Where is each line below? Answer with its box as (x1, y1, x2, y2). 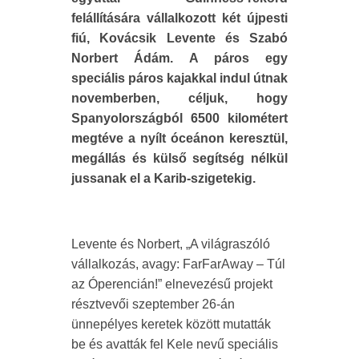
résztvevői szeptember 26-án (71, 297, 235, 312)
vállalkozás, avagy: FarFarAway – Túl (71, 257, 285, 272)
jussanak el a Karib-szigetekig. (71, 171, 256, 186)
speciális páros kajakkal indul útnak (71, 71, 288, 86)
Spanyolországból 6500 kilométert (71, 111, 288, 126)
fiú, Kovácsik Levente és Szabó (71, 31, 288, 46)
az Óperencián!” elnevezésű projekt (71, 277, 272, 292)
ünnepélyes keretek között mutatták (71, 317, 271, 332)
